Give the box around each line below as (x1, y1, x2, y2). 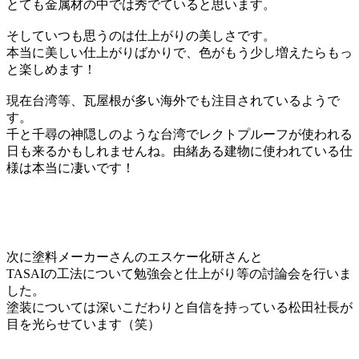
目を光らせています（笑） (6, 317, 160, 331)
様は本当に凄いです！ (6, 160, 135, 175)
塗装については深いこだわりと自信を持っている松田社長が (6, 300, 353, 314)
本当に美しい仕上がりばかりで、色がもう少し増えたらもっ (6, 45, 353, 59)
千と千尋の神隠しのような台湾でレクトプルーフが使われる (6, 127, 353, 141)
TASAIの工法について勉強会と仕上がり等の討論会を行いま (6, 266, 352, 280)
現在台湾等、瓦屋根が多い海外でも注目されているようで (6, 93, 340, 107)
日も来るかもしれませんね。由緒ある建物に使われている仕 (6, 143, 353, 158)
